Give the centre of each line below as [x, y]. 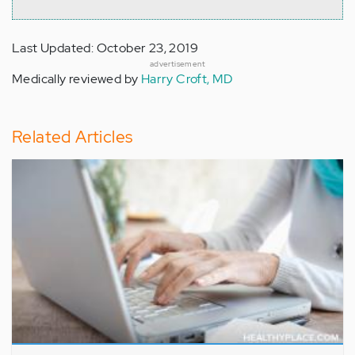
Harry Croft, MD [187, 79]
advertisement [177, 64]
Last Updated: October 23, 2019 [105, 48]
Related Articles [73, 137]
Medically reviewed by [76, 79]
